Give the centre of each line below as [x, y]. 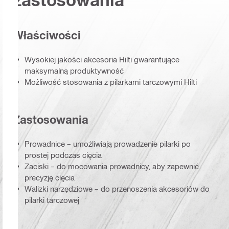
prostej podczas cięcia [63, 155]
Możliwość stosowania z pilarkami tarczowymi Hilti [111, 82]
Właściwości [47, 36]
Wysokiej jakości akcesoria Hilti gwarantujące [102, 59]
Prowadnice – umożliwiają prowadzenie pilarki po [108, 143]
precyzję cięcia [50, 177]
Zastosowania [51, 120]
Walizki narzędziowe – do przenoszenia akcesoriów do [117, 188]
